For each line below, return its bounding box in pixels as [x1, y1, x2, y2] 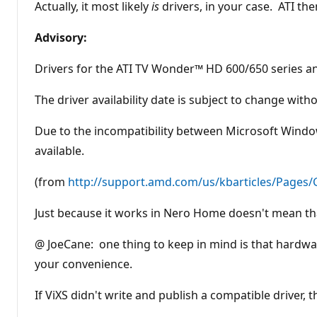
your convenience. [35, 255, 132, 272]
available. [35, 142, 84, 158]
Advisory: [35, 29, 87, 45]
